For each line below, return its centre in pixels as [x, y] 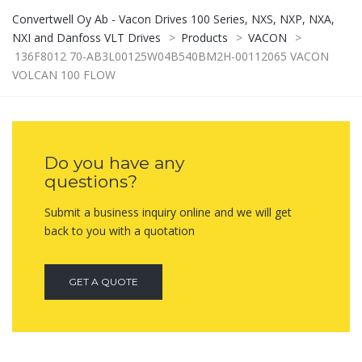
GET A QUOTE [103, 282]
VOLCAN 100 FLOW [64, 75]
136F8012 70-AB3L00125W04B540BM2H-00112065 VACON [172, 57]
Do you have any [114, 163]
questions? [91, 182]
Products [204, 38]
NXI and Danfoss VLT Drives [86, 38]
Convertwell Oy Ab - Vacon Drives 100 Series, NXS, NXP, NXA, [173, 19]
